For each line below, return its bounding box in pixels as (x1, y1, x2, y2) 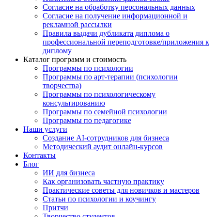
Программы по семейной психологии (43, 108, 167, 116)
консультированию (43, 99, 105, 107)
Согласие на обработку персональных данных (43, 3, 195, 11)
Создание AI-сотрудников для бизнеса (43, 134, 169, 142)
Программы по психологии (43, 64, 133, 72)
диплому (43, 46, 72, 55)
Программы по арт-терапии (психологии (43, 73, 178, 81)
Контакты (23, 151, 56, 159)
